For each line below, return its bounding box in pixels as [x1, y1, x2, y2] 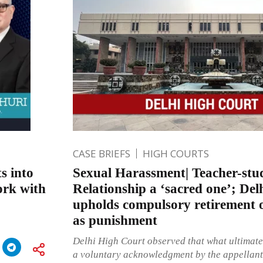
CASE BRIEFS [72, 146, 130, 160]
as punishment [72, 213, 157, 228]
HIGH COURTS [142, 146, 209, 160]
